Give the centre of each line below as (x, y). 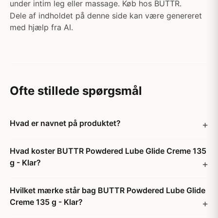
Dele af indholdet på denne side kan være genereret (106, 16)
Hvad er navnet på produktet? (65, 123)
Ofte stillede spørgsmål (76, 91)
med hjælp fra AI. (41, 27)
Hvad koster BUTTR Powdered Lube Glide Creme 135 (108, 151)
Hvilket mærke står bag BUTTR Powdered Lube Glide (108, 190)
